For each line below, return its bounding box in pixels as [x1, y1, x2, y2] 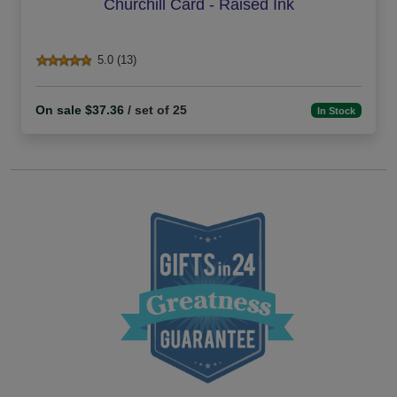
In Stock [317, 105, 356, 116]
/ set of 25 [124, 103, 187, 118]
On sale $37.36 [35, 103, 124, 118]
